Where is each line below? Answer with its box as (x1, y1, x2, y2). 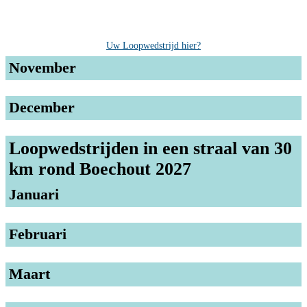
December (9, 98, 75, 116)
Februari (9, 225, 66, 243)
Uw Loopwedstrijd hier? (106, 40, 201, 51)
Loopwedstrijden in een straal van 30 (9, 138, 292, 158)
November (9, 58, 76, 76)
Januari (9, 185, 59, 203)
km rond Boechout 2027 (9, 158, 191, 179)
